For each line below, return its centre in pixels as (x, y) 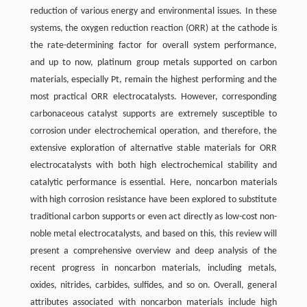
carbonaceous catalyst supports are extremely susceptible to (153, 114)
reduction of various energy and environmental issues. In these (153, 11)
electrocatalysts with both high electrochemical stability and (153, 165)
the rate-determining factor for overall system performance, (153, 45)
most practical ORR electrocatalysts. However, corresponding (153, 97)
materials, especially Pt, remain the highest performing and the (153, 79)
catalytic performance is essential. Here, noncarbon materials (153, 182)
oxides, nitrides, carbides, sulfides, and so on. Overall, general (153, 285)
